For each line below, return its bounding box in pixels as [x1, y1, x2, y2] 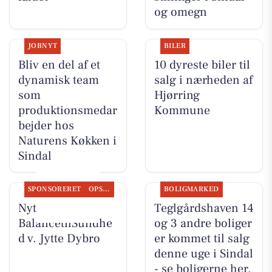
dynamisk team [18, 72, 99, 88]
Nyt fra [18, 200, 54, 216]
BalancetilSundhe [18, 215, 112, 231]
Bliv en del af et [18, 56, 100, 73]
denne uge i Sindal [154, 245, 253, 262]
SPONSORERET [27, 184, 81, 194]
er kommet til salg [154, 230, 250, 246]
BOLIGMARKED [163, 184, 219, 194]
